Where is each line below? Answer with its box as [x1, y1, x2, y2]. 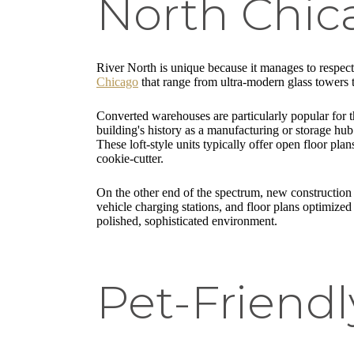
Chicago [96, 74, 138, 88]
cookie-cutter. [96, 151, 164, 165]
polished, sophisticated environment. [96, 213, 277, 228]
